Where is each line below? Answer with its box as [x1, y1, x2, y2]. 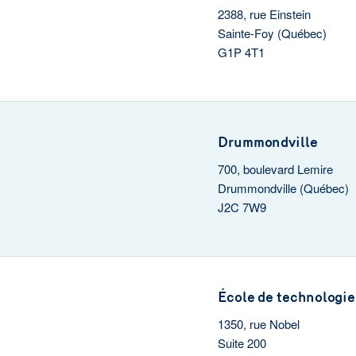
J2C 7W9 [218, 199, 266, 215]
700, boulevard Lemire [218, 161, 333, 177]
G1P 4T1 [218, 44, 265, 60]
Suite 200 [218, 335, 266, 351]
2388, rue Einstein [218, 6, 311, 22]
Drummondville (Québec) [218, 180, 349, 196]
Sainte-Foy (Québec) [218, 25, 327, 41]
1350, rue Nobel [218, 315, 300, 332]
